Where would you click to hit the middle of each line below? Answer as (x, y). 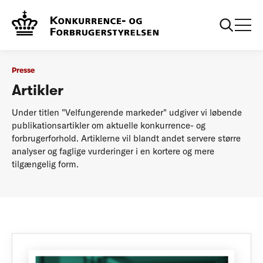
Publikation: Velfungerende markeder (143, 14)
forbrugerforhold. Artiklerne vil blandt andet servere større (126, 138)
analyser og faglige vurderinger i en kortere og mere (113, 151)
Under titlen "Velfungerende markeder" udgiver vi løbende (127, 112)
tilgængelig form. (45, 164)
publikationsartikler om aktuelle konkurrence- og (109, 125)
